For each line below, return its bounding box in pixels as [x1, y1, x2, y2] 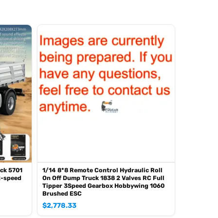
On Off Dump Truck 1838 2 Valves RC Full [42, 174, 164, 182]
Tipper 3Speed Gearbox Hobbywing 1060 [42, 182, 164, 189]
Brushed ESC [42, 189, 82, 197]
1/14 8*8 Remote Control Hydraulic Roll [42, 166, 163, 174]
